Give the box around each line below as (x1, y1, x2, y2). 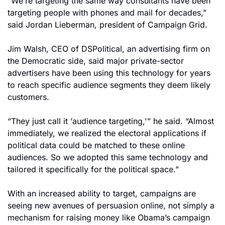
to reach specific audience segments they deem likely (8, 80, 210, 90)
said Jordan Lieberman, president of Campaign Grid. (8, 20, 207, 30)
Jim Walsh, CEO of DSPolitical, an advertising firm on (8, 44, 210, 54)
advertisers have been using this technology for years (8, 68, 210, 78)
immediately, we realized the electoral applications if (8, 128, 206, 138)
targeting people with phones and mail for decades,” (8, 8, 206, 18)
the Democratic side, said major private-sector (8, 56, 184, 66)
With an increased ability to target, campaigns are (8, 188, 196, 198)
